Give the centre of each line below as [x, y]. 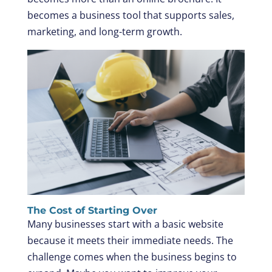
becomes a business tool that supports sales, [131, 15]
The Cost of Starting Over [92, 210]
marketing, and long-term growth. [104, 31]
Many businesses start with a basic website [125, 224]
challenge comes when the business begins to [132, 257]
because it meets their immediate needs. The [130, 240]
